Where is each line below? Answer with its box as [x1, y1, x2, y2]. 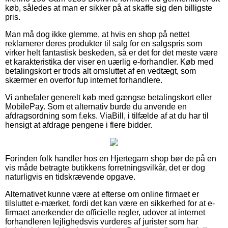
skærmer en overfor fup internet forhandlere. [5, 75, 162, 84]
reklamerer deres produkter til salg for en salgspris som [5, 39, 202, 48]
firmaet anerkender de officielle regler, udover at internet [5, 208, 205, 217]
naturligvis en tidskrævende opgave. [5, 172, 135, 181]
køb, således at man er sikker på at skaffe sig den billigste [5, 3, 212, 12]
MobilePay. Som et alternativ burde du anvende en [5, 102, 187, 111]
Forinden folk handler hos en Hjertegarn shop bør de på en [5, 154, 216, 163]
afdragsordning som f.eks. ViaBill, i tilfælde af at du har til [5, 111, 209, 120]
